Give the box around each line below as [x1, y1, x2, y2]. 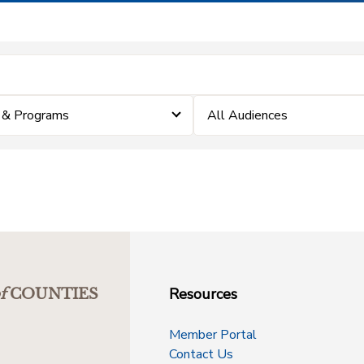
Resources [169, 284, 237, 304]
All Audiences [207, 106, 288, 124]
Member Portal [169, 326, 257, 344]
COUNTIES [10, 285, 98, 303]
